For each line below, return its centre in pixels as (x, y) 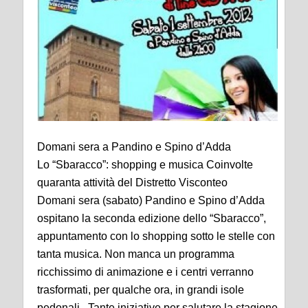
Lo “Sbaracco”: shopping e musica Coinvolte (145, 164)
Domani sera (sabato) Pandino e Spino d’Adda (151, 200)
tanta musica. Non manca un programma (136, 254)
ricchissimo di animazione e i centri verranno (145, 272)
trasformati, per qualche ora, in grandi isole (141, 289)
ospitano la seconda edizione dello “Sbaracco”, (152, 218)
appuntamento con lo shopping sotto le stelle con (156, 236)
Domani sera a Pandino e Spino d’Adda (134, 146)
